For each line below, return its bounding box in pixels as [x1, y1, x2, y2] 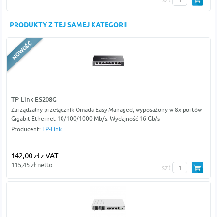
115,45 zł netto [11, 161, 53, 169]
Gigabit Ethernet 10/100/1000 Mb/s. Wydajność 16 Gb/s [11, 115, 160, 123]
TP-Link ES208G [11, 95, 57, 104]
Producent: [11, 125, 42, 133]
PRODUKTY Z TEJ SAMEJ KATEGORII [10, 21, 127, 31]
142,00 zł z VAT [11, 152, 58, 160]
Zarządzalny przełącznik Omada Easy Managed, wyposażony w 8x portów [11, 106, 202, 114]
